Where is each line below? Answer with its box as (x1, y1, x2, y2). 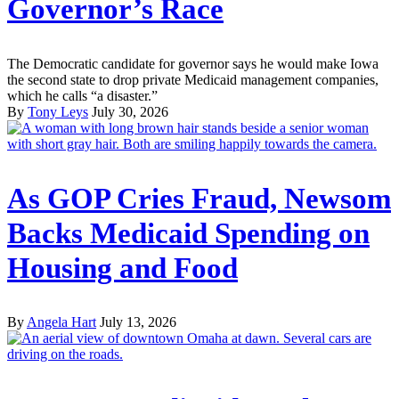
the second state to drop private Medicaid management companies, (7, 71, 379, 87)
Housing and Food (7, 251, 238, 284)
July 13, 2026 (100, 314, 176, 330)
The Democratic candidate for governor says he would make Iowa (7, 55, 379, 71)
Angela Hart (27, 314, 96, 330)
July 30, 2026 (92, 103, 168, 119)
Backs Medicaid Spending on (7, 216, 370, 249)
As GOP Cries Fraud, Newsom (7, 182, 391, 215)
